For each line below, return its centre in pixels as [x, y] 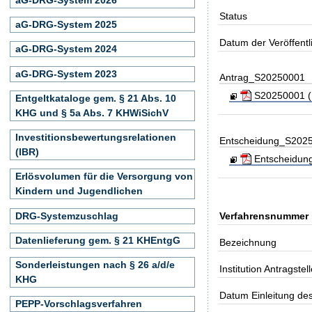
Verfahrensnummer [264, 216]
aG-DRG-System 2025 [66, 24]
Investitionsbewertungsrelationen [96, 137]
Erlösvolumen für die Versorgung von [104, 177]
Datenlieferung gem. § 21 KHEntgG [98, 240]
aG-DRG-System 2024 [66, 49]
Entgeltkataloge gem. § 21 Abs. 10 [96, 98]
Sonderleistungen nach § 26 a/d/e [95, 265]
